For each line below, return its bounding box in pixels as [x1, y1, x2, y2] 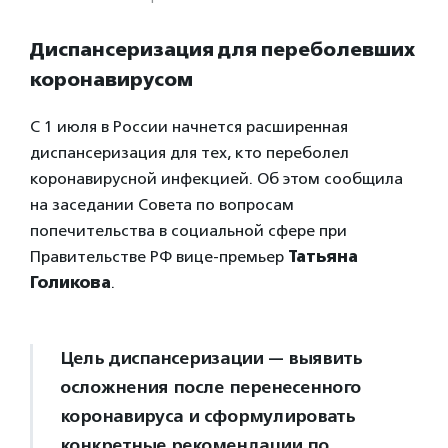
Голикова [30, 272, 111, 292]
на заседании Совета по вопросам [30, 194, 294, 214]
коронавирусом [30, 67, 193, 91]
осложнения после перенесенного [60, 375, 361, 398]
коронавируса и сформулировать [60, 404, 354, 427]
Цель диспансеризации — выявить [60, 346, 361, 369]
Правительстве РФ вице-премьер [30, 246, 288, 266]
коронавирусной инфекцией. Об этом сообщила [30, 168, 403, 188]
